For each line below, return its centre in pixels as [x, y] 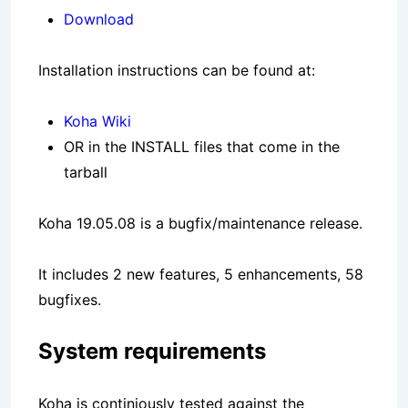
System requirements [152, 352]
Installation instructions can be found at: [177, 71]
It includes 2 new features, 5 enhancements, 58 [201, 275]
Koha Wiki [97, 122]
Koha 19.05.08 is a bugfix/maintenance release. [200, 224]
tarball [86, 173]
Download [99, 20]
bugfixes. [70, 300]
